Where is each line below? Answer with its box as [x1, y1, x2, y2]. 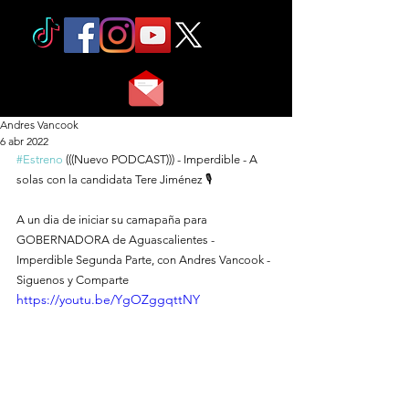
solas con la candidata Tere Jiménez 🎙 [16, 173, 213, 186]
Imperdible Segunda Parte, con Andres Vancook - [16, 253, 273, 267]
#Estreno [16, 152, 63, 166]
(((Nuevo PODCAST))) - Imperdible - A [63, 152, 260, 166]
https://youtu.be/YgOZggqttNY [16, 291, 200, 308]
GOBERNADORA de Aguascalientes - [16, 233, 217, 246]
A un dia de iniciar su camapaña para [16, 213, 210, 226]
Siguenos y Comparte [16, 273, 129, 287]
